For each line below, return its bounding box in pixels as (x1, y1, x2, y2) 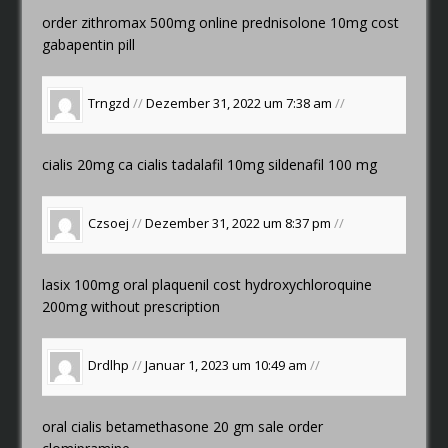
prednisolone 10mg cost (242, 12, 400, 32)
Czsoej (88, 214, 130, 233)
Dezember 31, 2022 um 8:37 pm (145, 214, 335, 233)
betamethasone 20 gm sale (106, 416, 285, 436)
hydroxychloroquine (241, 274, 373, 294)
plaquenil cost (152, 274, 242, 294)
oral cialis (42, 416, 107, 436)
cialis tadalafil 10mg (137, 154, 265, 174)
